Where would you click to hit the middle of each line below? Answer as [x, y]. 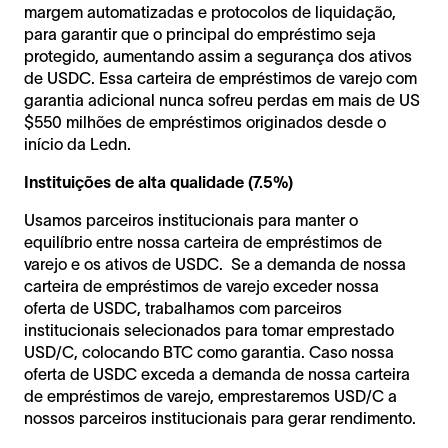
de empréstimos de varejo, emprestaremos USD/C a [210, 396]
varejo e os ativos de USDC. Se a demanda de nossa [215, 264]
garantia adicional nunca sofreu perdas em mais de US [222, 100]
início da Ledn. [77, 144]
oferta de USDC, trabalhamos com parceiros [183, 308]
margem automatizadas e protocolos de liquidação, [210, 12]
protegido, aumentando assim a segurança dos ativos [218, 56]
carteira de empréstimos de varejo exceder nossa [201, 286]
